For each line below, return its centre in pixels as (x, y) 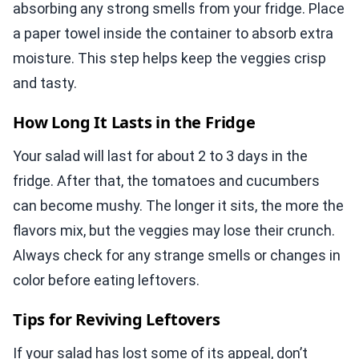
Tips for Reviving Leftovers (117, 320)
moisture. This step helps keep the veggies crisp (169, 58)
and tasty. (45, 83)
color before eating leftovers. (106, 280)
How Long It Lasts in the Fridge (134, 123)
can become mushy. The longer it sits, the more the (178, 206)
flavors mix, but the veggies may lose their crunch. (174, 231)
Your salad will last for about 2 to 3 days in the (160, 156)
